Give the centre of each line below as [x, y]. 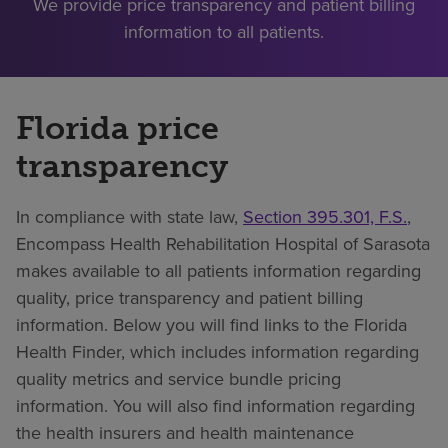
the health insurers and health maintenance [185, 432]
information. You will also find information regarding [215, 405]
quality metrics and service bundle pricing [178, 378]
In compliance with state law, [129, 216]
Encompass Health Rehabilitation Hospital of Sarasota [223, 243]
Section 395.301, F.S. [325, 216]
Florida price [117, 127]
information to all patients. [224, 31]
